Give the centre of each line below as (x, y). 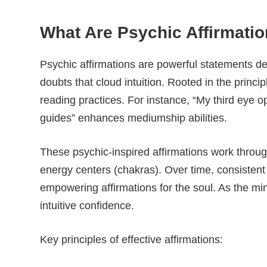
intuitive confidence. (87, 206)
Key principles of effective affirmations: (131, 240)
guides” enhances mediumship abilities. (133, 118)
